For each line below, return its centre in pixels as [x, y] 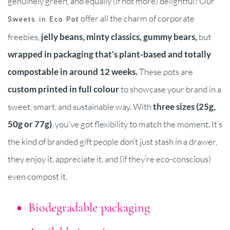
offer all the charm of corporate [137, 18]
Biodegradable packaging [89, 207]
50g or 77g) [30, 124]
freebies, [24, 36]
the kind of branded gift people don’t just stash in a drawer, [112, 141]
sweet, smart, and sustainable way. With [80, 106]
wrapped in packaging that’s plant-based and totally [109, 54]
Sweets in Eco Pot [43, 19]
